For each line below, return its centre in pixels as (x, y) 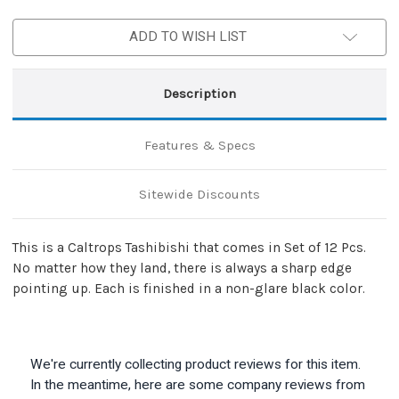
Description (199, 93)
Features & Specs (199, 145)
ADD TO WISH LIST (188, 36)
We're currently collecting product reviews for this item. (195, 364)
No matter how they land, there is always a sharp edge (182, 268)
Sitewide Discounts (199, 194)
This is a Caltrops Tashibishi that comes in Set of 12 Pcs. (189, 247)
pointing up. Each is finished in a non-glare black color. (189, 288)
